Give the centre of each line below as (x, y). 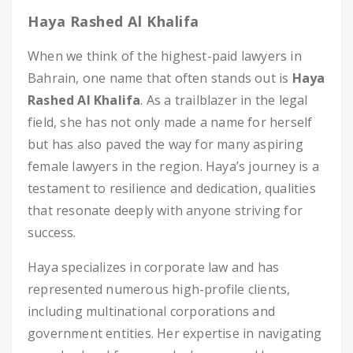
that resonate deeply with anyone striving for (165, 210)
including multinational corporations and (151, 311)
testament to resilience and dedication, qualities (172, 188)
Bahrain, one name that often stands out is (160, 78)
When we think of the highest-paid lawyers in (165, 56)
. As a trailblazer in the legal (224, 100)
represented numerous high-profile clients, (159, 289)
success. (52, 232)
